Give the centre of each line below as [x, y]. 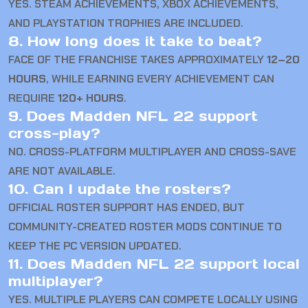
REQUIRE [33, 98]
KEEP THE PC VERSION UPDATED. [95, 246]
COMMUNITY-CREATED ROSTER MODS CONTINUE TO [145, 227]
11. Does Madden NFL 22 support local [154, 264]
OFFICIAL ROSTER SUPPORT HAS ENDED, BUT [126, 208]
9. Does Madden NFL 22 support [133, 117]
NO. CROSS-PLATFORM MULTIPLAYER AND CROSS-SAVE [152, 152]
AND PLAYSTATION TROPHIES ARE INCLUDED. [126, 23]
